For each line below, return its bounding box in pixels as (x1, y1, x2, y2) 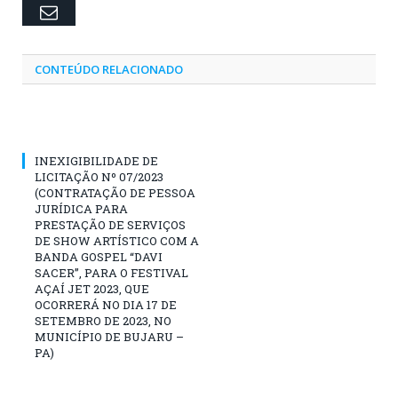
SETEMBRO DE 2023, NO (35, 312, 171, 329)
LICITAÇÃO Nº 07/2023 (35, 168, 163, 185)
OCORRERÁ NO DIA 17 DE (35, 296, 177, 313)
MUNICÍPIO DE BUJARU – (35, 328, 184, 345)
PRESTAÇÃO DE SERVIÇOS (35, 216, 186, 233)
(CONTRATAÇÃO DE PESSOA (35, 184, 195, 201)
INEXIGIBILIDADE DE (35, 152, 158, 169)
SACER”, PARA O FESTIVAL (35, 264, 188, 281)
